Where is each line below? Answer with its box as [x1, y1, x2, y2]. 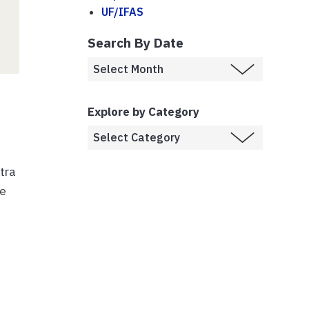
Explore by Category [88, 103, 199, 119]
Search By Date [88, 33, 183, 51]
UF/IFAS [101, 4, 143, 19]
